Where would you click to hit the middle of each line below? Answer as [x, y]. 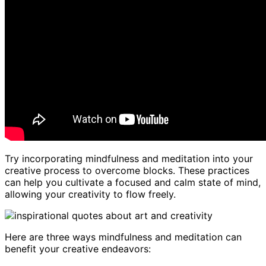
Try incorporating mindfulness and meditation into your [129, 158]
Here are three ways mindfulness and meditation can [123, 237]
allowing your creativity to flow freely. [90, 194]
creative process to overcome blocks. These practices [127, 170]
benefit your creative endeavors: [78, 248]
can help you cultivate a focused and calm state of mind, [133, 182]
